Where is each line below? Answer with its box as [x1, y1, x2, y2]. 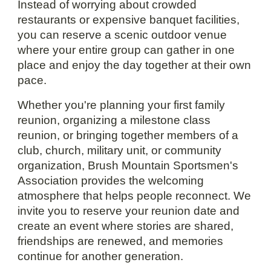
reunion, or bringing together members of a [18, 128, 239, 142]
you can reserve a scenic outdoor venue [18, 28, 227, 41]
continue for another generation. [18, 249, 184, 263]
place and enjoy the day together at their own [18, 58, 252, 71]
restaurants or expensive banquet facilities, [18, 13, 240, 26]
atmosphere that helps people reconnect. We [18, 189, 252, 202]
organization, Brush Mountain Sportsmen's [18, 158, 239, 172]
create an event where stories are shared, [18, 219, 234, 232]
